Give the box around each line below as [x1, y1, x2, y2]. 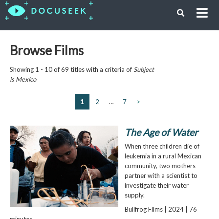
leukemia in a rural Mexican [124, 152, 201, 160]
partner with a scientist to [124, 171, 197, 179]
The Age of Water [124, 126, 198, 138]
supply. [124, 191, 145, 199]
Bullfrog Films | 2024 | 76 [124, 205, 197, 213]
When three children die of [124, 142, 199, 150]
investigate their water [124, 181, 189, 189]
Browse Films [9, 42, 84, 58]
